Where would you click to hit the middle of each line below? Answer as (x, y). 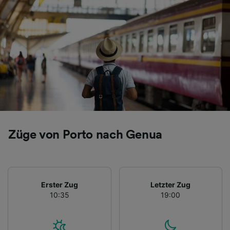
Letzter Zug (171, 185)
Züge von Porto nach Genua (85, 135)
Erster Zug (59, 185)
